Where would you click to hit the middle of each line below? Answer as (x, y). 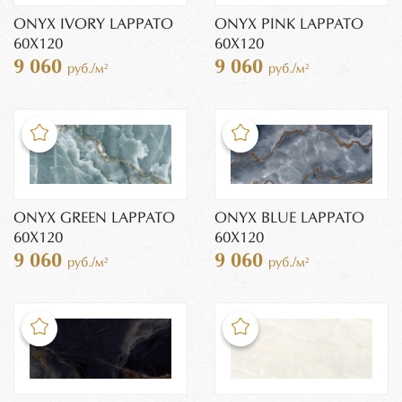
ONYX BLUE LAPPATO (289, 219)
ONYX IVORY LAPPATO (93, 24)
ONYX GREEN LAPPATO (94, 219)
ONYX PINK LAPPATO (289, 24)
